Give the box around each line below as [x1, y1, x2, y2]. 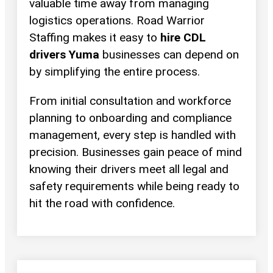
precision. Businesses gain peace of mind [29, 144, 242, 159]
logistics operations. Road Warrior [29, 13, 205, 28]
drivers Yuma [29, 48, 99, 62]
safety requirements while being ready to [29, 179, 239, 193]
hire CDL [160, 30, 206, 45]
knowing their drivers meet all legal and [29, 161, 229, 176]
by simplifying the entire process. [29, 65, 200, 79]
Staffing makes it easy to [29, 30, 160, 45]
